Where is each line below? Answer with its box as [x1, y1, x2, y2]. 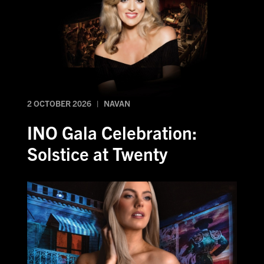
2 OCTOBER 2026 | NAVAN [27, 98, 130, 109]
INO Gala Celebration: [27, 121, 197, 144]
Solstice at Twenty [27, 142, 167, 165]
